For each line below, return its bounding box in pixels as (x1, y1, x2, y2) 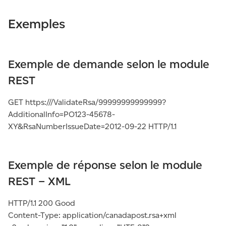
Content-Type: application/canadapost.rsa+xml (8, 210, 177, 220)
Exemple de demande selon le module (8, 57, 209, 71)
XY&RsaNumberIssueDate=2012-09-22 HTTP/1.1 (8, 122, 177, 131)
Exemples (8, 16, 65, 32)
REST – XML (8, 174, 71, 188)
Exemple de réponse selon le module (8, 158, 202, 172)
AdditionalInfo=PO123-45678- (8, 109, 115, 119)
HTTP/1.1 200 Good (8, 198, 75, 208)
